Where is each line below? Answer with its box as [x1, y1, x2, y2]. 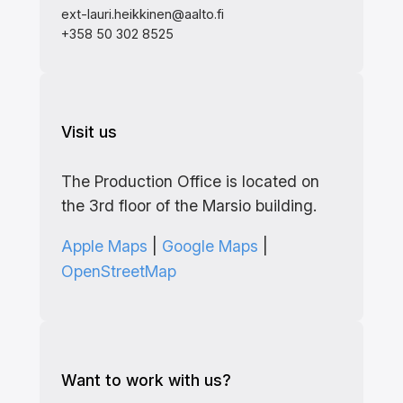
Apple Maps [60, 236, 148, 255]
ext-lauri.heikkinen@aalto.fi [60, 6, 224, 22]
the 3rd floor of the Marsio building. [60, 196, 317, 216]
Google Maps [161, 236, 258, 255]
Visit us [60, 121, 117, 141]
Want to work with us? [60, 370, 231, 390]
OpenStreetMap [60, 261, 176, 281]
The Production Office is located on [60, 172, 319, 192]
